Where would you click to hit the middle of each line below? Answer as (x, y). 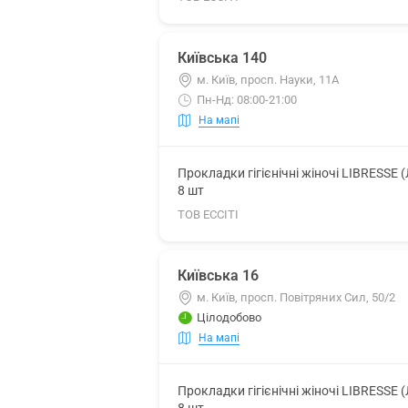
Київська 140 (222, 58)
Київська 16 (218, 275)
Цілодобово (229, 317)
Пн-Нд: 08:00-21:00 (247, 100)
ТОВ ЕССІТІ (208, 214)
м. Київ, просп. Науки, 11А (268, 80)
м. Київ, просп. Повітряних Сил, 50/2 (296, 297)
